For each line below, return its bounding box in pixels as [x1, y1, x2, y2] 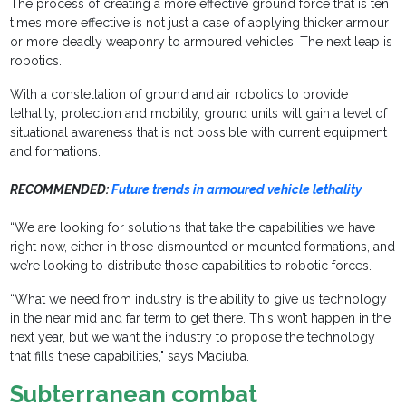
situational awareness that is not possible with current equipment [10, 125, 388, 140]
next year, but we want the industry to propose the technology [10, 330, 376, 345]
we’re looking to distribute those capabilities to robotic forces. [10, 258, 380, 274]
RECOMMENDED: [10, 182, 110, 198]
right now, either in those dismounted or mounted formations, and [10, 239, 396, 255]
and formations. [10, 144, 101, 159]
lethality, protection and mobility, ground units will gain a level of [10, 106, 388, 121]
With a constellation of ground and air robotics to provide [10, 87, 349, 102]
